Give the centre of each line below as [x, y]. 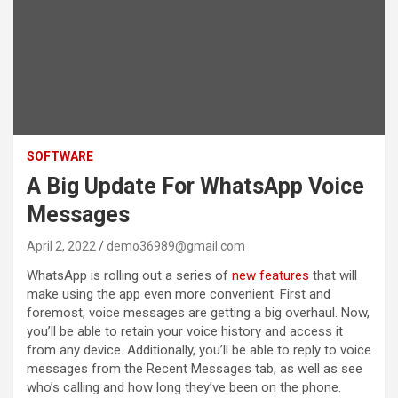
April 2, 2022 [61, 246]
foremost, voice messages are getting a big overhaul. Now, [198, 312]
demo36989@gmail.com [176, 246]
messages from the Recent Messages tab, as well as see [195, 368]
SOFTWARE [60, 156]
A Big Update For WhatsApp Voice [195, 186]
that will [333, 275]
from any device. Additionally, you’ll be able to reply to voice [199, 350]
